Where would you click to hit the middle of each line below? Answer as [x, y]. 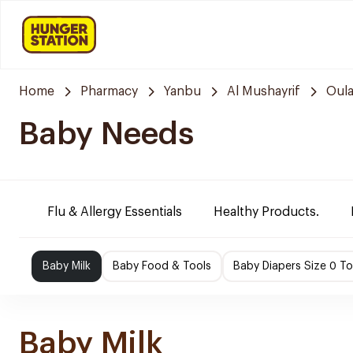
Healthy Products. [266, 212]
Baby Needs [106, 134]
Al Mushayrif [264, 91]
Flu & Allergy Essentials [115, 212]
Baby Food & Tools [162, 266]
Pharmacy [109, 91]
